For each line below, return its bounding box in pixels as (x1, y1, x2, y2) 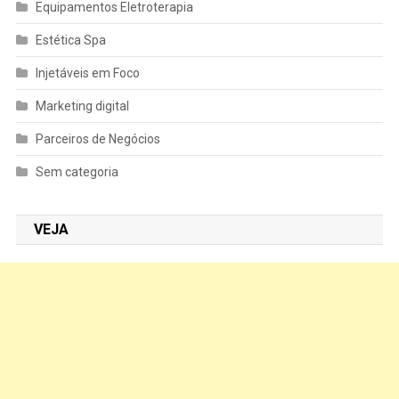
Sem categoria (35, 164, 118, 179)
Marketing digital (35, 98, 129, 113)
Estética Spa (35, 32, 106, 47)
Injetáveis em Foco (35, 65, 140, 80)
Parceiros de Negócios (35, 131, 160, 146)
